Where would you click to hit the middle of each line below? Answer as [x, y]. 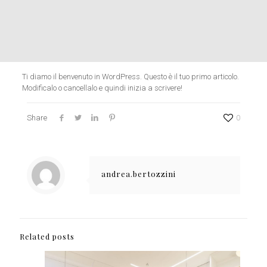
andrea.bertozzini [139, 174]
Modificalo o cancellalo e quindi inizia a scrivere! [102, 88]
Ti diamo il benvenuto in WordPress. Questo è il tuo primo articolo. [130, 77]
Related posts [47, 237]
